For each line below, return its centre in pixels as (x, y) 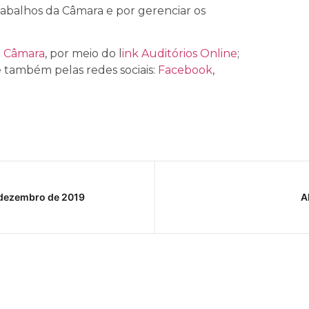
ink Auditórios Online (180, 54)
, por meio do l (83, 54)
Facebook (185, 70)
